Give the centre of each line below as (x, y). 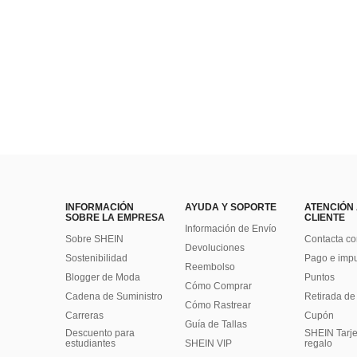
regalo (318, 344)
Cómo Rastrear (218, 306)
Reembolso (210, 267)
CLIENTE (325, 218)
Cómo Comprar (218, 286)
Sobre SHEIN (94, 239)
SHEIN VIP (208, 344)
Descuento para (100, 333)
